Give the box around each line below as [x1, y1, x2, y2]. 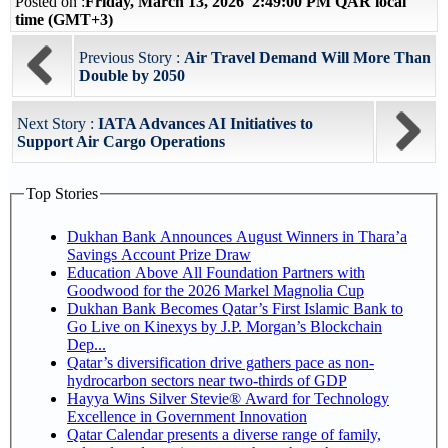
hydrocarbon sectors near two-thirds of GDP [67, 371, 347, 389]
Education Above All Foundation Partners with [67, 263, 365, 281]
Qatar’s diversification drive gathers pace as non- [67, 353, 374, 371]
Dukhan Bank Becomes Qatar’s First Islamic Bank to [67, 299, 403, 317]
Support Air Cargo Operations [17, 133, 225, 150]
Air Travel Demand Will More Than [184, 49, 431, 66]
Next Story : [17, 115, 98, 132]
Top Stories [26, 185, 98, 202]
